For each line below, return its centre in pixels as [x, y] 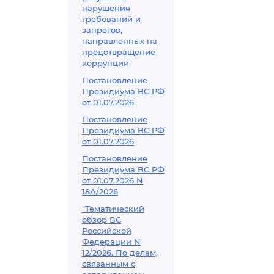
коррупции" [107, 63]
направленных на [120, 41]
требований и [111, 19]
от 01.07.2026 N [113, 180]
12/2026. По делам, [120, 253]
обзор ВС [102, 220]
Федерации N [111, 242]
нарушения [106, 8]
